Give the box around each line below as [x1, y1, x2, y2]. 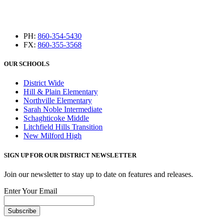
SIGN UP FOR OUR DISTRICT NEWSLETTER [4, 151, 136, 159]
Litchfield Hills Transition [23, 123, 103, 131]
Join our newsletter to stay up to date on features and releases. [4, 170, 193, 178]
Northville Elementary [23, 96, 92, 105]
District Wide [23, 79, 64, 88]
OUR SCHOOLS [4, 60, 49, 68]
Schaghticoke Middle [23, 114, 89, 123]
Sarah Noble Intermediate [23, 105, 102, 114]
